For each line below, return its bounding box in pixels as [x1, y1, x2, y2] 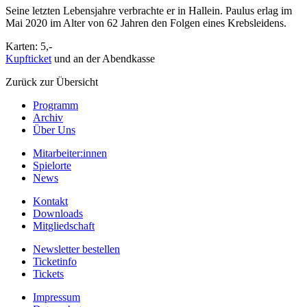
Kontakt [33, 195, 68, 208]
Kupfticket [5, 53, 51, 65]
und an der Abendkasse [51, 53, 155, 65]
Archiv [33, 112, 63, 124]
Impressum [33, 291, 80, 304]
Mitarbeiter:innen [33, 147, 107, 160]
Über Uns [33, 124, 75, 136]
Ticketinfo [33, 256, 77, 268]
